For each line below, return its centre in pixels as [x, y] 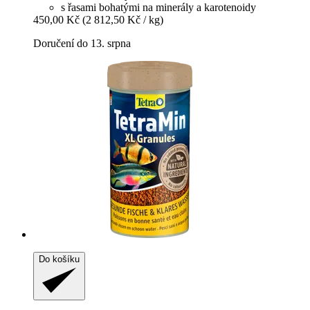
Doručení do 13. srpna [82, 44]
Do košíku [59, 259]
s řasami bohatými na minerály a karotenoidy [158, 8]
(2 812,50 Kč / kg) [123, 20]
